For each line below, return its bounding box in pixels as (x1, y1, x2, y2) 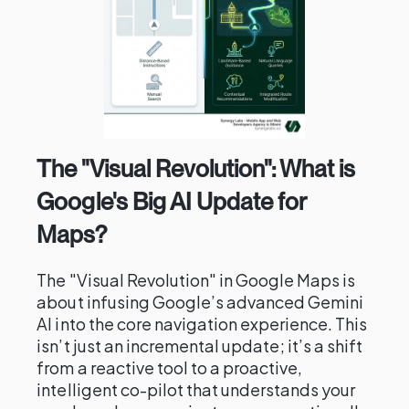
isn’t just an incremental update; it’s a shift (37, 335, 363, 356)
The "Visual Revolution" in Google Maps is (37, 269, 356, 290)
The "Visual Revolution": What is (37, 154, 356, 183)
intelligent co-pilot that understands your (37, 379, 356, 400)
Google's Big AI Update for (37, 187, 307, 215)
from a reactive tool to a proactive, (37, 357, 303, 378)
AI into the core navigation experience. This (37, 313, 368, 334)
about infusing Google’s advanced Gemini (37, 291, 364, 312)
